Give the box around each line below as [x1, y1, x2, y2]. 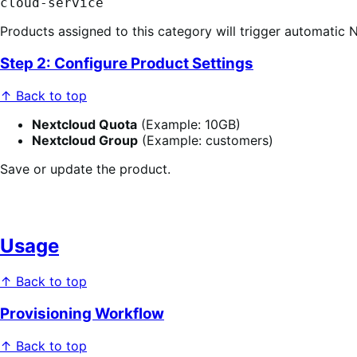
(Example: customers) [138, 131, 273, 148]
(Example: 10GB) [137, 116, 241, 132]
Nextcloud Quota [32, 116, 137, 132]
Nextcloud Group [32, 131, 138, 148]
